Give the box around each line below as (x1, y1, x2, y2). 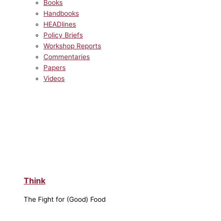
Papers (43, 63, 66, 72)
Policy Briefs (43, 31, 83, 39)
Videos (43, 74, 65, 82)
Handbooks (43, 9, 79, 17)
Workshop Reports (43, 41, 101, 50)
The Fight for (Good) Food (24, 195, 106, 204)
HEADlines (43, 20, 76, 28)
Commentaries (43, 52, 90, 61)
